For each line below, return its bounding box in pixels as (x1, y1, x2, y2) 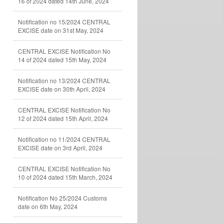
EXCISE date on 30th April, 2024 (18, 85, 106, 93)
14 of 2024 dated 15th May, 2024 (18, 55, 107, 64)
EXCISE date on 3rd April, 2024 (18, 143, 103, 152)
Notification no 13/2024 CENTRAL (18, 76, 111, 85)
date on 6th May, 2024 (18, 202, 78, 211)
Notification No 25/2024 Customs (18, 194, 107, 202)
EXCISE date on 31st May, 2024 (18, 26, 104, 34)
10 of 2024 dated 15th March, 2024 (18, 173, 112, 181)
